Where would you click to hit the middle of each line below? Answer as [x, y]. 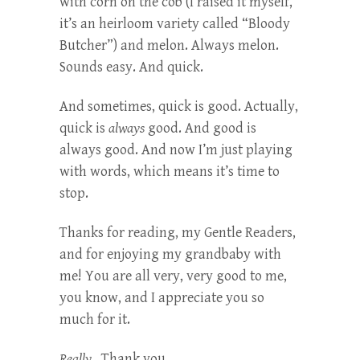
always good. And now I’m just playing [176, 149]
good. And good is [200, 128]
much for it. [95, 319]
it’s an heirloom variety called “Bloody [175, 23]
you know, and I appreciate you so [162, 297]
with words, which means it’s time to [170, 171]
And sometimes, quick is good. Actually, [179, 106]
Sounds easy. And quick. [131, 67]
